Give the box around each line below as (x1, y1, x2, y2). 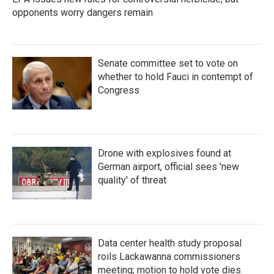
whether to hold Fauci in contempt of (98, 71, 253, 83)
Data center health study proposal (98, 237, 242, 249)
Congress (98, 84, 139, 96)
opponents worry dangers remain (12, 7, 153, 18)
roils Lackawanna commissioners (98, 251, 240, 262)
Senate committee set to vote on (98, 57, 238, 69)
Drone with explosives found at (98, 147, 231, 159)
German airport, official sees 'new (98, 161, 239, 172)
